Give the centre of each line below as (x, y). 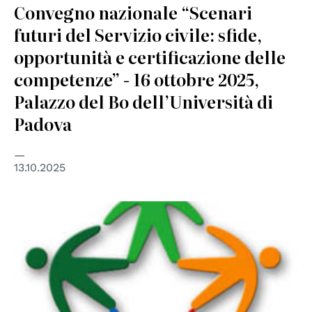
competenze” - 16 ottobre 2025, (136, 79)
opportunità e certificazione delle (150, 56)
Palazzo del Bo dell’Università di (143, 101)
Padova (43, 123)
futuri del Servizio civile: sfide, (138, 34)
